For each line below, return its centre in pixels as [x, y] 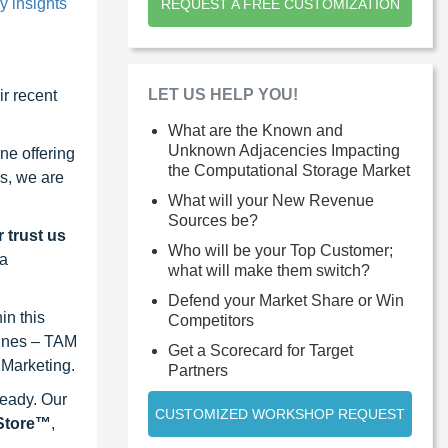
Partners [198, 370]
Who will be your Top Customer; [280, 250]
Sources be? [213, 220]
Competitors [211, 320]
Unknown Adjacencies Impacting [284, 150]
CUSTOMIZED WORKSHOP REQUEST [280, 413]
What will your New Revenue [271, 200]
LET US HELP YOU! [223, 94]
